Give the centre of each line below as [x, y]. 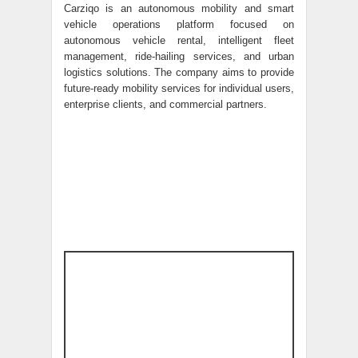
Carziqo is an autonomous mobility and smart [179, 8]
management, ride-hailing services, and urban [179, 56]
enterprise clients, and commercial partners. [165, 104]
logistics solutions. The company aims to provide [179, 72]
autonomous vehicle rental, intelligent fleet [179, 40]
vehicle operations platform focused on [179, 24]
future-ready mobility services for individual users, [179, 88]
